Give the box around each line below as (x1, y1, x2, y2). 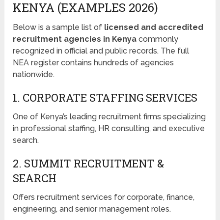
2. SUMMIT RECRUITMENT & (13, 156, 165, 171)
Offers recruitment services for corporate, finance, (13, 192, 195, 202)
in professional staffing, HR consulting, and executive (13, 124, 205, 134)
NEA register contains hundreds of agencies (13, 58, 174, 68)
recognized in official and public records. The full (13, 46, 190, 56)
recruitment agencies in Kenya (13, 34, 137, 44)
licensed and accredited (104, 23, 204, 32)
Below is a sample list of (13, 23, 105, 32)
